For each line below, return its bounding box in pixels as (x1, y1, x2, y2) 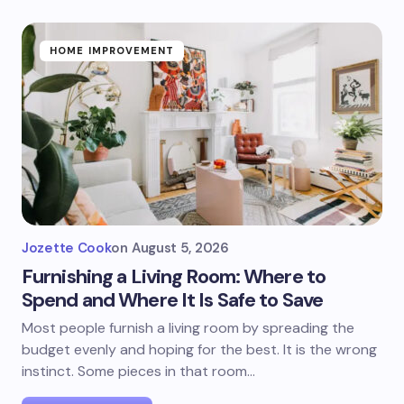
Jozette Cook (22, 239, 112, 257)
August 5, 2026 (131, 239, 229, 257)
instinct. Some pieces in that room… (22, 362, 255, 381)
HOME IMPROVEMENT (50, 44, 175, 57)
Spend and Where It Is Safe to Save (22, 287, 324, 313)
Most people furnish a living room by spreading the (22, 318, 354, 337)
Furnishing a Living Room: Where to (22, 263, 326, 289)
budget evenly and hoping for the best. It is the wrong (22, 340, 377, 359)
